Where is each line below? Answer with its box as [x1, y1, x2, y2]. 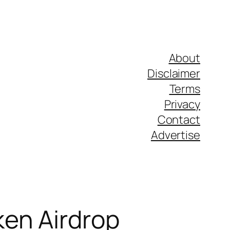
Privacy [164, 97, 200, 112]
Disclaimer [147, 66, 200, 81]
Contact [157, 112, 200, 127]
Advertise [150, 127, 200, 143]
